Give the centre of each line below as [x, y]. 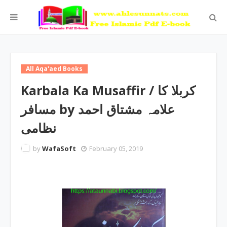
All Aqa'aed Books [54, 69]
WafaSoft [59, 148]
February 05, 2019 [116, 148]
